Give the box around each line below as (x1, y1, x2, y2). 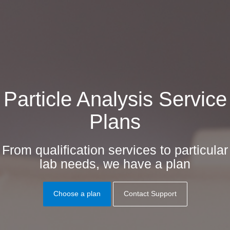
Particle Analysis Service (3, 87, 227, 110)
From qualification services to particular (2, 143, 228, 158)
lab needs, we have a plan (40, 157, 190, 171)
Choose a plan (53, 190, 101, 198)
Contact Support (123, 190, 177, 198)
